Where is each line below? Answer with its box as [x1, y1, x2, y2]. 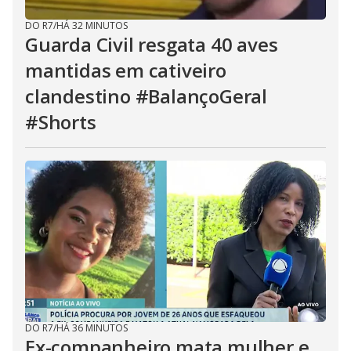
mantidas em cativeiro [25, 57, 226, 83]
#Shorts [25, 109, 96, 135]
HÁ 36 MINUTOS [56, 321, 128, 335]
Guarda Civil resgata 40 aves [25, 31, 278, 57]
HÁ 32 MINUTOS [56, 19, 128, 32]
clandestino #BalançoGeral [25, 83, 267, 109]
